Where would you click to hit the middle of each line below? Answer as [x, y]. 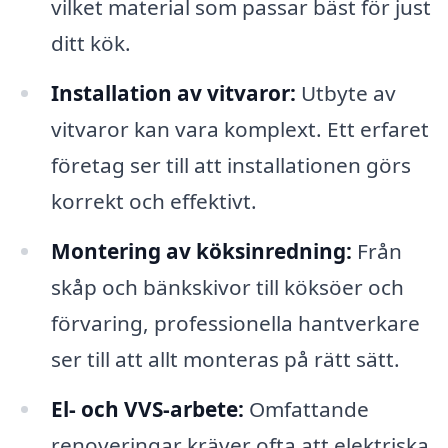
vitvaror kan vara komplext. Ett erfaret [239, 128]
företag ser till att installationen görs [230, 164]
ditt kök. [90, 43]
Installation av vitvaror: [173, 92]
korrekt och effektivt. [153, 200]
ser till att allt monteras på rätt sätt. [225, 358]
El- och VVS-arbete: [147, 408]
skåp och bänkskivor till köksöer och [227, 286]
